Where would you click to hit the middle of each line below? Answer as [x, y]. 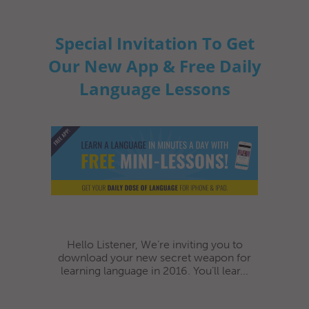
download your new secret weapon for [154, 257]
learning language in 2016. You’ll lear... [154, 270]
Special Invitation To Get [154, 43]
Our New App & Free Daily [154, 66]
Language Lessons [154, 88]
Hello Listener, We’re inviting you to [154, 244]
